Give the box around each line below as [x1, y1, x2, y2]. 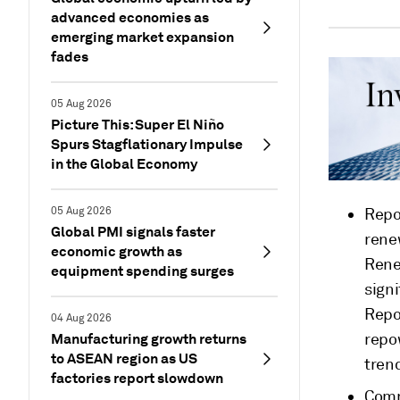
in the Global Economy [51, 154, 197, 173]
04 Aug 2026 [51, 312, 112, 325]
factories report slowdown [51, 369, 223, 387]
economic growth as [51, 242, 182, 261]
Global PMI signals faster [51, 222, 215, 241]
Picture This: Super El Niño [51, 115, 224, 134]
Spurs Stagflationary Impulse [51, 135, 243, 154]
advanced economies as [51, 8, 209, 27]
